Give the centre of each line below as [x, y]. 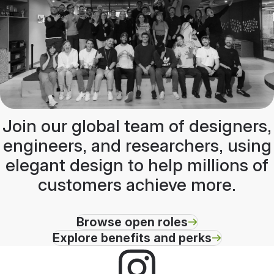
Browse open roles [132, 222]
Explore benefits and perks [132, 238]
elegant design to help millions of [137, 165]
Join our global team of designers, [137, 126]
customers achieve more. [137, 185]
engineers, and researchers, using [137, 146]
